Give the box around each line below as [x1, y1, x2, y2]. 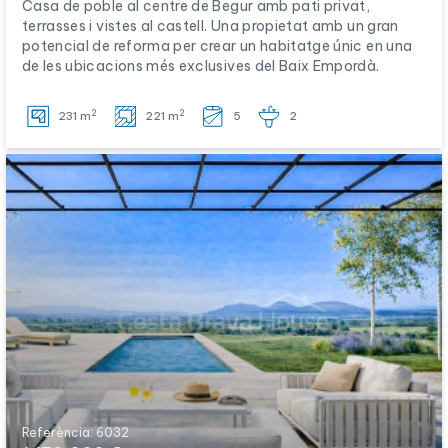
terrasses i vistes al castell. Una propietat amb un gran [22, 17, 399, 35]
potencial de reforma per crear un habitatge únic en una [22, 37, 413, 55]
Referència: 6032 [22, 425, 129, 440]
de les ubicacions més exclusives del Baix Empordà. [22, 57, 380, 75]
